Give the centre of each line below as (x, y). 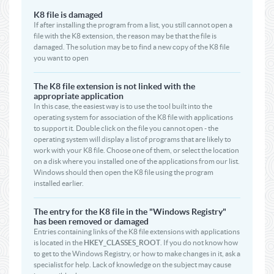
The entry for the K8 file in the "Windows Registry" (130, 212)
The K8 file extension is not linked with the (114, 86)
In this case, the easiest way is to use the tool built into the (123, 106)
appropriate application (79, 96)
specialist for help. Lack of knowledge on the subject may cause (132, 265)
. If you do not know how (199, 243)
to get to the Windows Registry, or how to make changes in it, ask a (137, 254)
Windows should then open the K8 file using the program (124, 172)
